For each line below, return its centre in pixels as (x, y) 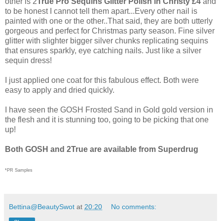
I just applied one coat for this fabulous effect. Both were (102, 80)
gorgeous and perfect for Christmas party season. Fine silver (110, 31)
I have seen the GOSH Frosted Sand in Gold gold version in (109, 110)
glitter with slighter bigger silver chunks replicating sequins (107, 41)
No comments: (134, 207)
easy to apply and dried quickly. (60, 90)
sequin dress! (28, 61)
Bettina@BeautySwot (42, 207)
